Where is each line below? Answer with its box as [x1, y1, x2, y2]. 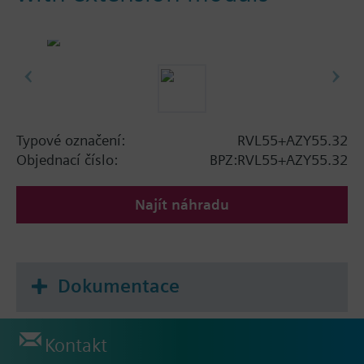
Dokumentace [58, 274, 180, 297]
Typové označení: [16, 131, 125, 149]
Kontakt [45, 334, 107, 357]
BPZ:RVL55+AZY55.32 [210, 150, 348, 168]
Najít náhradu [135, 195, 229, 213]
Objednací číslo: [16, 150, 118, 168]
